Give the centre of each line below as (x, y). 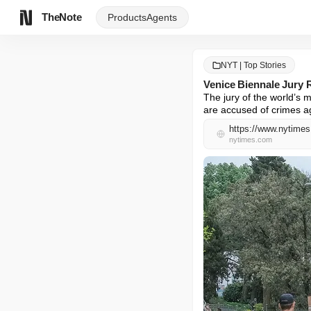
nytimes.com (251, 140)
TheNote (62, 17)
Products (127, 17)
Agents (161, 17)
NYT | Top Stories (253, 65)
